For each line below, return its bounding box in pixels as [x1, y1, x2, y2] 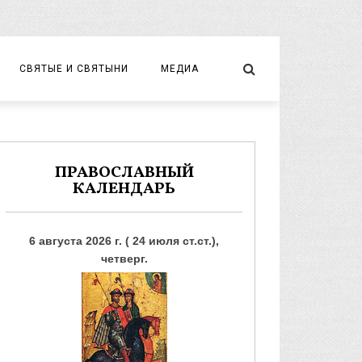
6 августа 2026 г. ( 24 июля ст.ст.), [29, 234, 219, 247]
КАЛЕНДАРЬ [73, 178, 175, 200]
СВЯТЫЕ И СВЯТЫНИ [19, 63, 128, 74]
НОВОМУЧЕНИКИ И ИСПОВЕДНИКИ [18, 121, 192, 133]
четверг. [100, 252, 148, 265]
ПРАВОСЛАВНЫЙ [54, 162, 194, 184]
